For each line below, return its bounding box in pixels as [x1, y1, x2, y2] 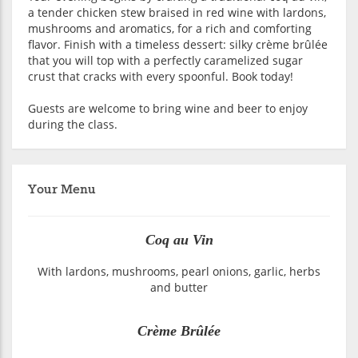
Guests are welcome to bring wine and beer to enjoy [28, 101, 308, 116]
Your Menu [28, 181, 96, 198]
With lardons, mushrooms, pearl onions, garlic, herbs [38, 264, 320, 279]
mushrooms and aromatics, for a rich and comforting [28, 21, 312, 36]
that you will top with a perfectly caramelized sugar [28, 53, 303, 68]
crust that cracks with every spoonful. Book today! [28, 69, 293, 84]
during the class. [28, 117, 117, 132]
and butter [150, 280, 208, 295]
